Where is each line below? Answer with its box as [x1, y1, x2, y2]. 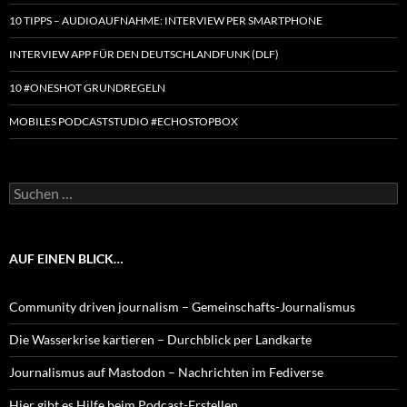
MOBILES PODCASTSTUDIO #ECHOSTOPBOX [9, 114, 238, 128]
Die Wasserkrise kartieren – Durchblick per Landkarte [9, 331, 312, 347]
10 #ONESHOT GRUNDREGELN [9, 80, 165, 94]
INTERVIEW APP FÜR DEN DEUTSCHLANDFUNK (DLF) [9, 46, 279, 61]
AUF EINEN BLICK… [9, 250, 124, 266]
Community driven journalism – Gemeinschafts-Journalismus [9, 298, 355, 314]
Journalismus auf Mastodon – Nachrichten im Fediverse [9, 363, 323, 380]
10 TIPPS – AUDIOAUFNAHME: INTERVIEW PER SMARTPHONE [9, 13, 323, 27]
